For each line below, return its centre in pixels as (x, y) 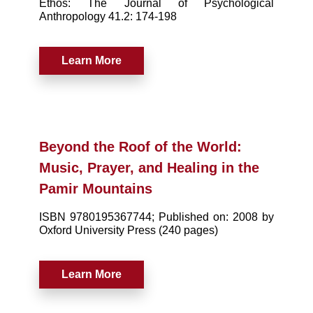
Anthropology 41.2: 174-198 (108, 16)
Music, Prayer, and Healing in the (149, 167)
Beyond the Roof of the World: (140, 146)
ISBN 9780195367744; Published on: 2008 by (156, 217)
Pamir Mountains (96, 188)
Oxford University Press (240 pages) (129, 230)
